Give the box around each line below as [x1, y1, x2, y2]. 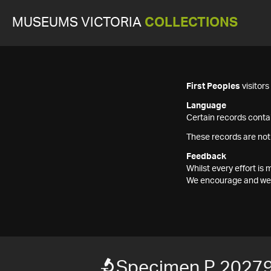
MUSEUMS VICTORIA [12, 16, 145, 29]
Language [186, 102, 226, 110]
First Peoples [186, 82, 240, 91]
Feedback [186, 152, 226, 161]
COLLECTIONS [145, 16, 238, 29]
